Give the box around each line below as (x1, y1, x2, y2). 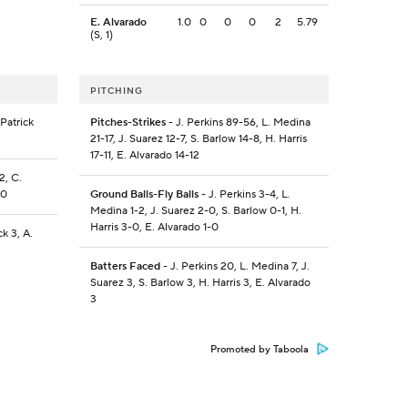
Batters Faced (89, 260, 160, 274)
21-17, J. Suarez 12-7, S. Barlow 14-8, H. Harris (89, 132, 307, 147)
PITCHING (89, 85, 143, 97)
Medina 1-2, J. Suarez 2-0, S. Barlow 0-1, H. (89, 204, 301, 219)
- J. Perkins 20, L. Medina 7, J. (159, 260, 310, 274)
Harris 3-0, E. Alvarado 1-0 (89, 220, 219, 235)
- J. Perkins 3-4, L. (198, 188, 291, 202)
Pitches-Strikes (89, 116, 166, 130)
